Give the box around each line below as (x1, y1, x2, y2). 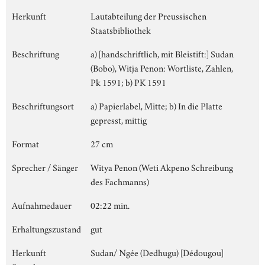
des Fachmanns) (91, 174, 149, 188)
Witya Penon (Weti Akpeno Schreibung (91, 160, 233, 173)
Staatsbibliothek (91, 22, 151, 36)
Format (12, 136, 39, 150)
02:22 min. (91, 198, 130, 211)
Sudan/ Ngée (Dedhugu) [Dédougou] (91, 245, 224, 258)
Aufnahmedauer (12, 198, 72, 211)
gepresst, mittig (91, 112, 147, 126)
